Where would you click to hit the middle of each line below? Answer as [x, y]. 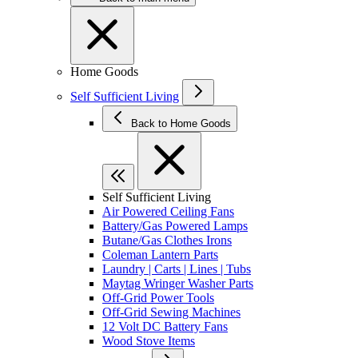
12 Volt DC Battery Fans [165, 326]
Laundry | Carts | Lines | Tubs [177, 269]
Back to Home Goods [201, 123]
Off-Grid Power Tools [158, 298]
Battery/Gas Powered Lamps [175, 226]
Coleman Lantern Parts [160, 255]
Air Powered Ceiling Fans [168, 211]
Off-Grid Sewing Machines [171, 312]
